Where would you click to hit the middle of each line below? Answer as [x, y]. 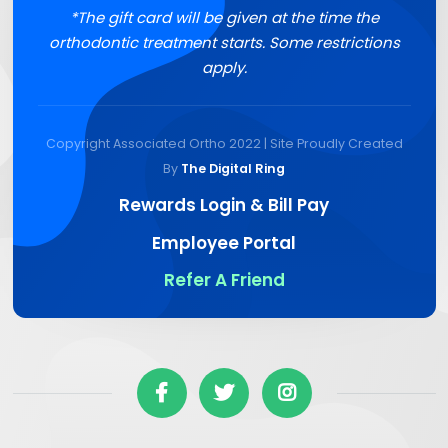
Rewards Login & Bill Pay [224, 205]
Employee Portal [224, 242]
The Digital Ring [233, 168]
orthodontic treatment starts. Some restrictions [224, 42]
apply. [224, 67]
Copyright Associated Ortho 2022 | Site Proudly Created [224, 143]
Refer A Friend [224, 280]
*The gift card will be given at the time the [224, 17]
